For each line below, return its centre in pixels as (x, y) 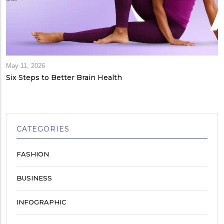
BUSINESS (34, 178)
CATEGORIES (43, 129)
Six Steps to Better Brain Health (64, 77)
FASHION (33, 154)
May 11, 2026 (25, 65)
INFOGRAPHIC (41, 202)
